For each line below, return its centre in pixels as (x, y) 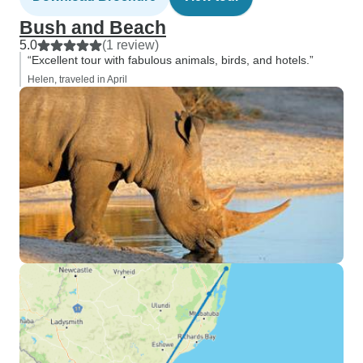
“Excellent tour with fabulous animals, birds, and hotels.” (171, 60)
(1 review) (130, 45)
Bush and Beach (93, 28)
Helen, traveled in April (77, 79)
